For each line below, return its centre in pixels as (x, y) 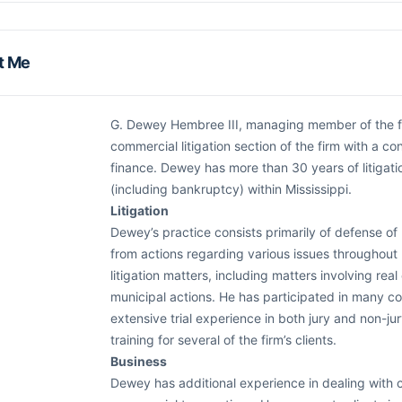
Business (139, 361)
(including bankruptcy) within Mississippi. (231, 189)
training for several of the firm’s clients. (223, 340)
